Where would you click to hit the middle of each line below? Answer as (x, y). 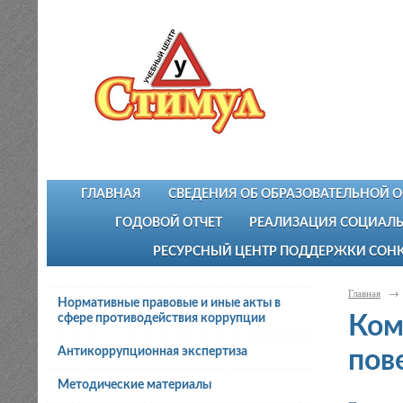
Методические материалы (134, 385)
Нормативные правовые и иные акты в (169, 304)
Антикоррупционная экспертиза (152, 352)
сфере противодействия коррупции (161, 319)
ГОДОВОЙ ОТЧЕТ (169, 223)
